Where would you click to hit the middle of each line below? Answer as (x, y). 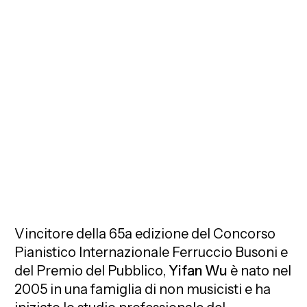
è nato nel (260, 270)
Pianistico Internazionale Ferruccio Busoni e (151, 252)
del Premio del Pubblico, (92, 270)
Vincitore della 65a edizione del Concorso (145, 233)
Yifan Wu (198, 270)
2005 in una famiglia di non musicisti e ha (143, 289)
